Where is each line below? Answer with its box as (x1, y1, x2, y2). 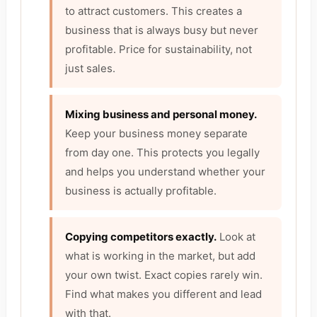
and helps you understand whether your (65, 165, 265, 179)
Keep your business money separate (65, 127, 248, 141)
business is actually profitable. (65, 184, 217, 198)
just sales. (65, 62, 115, 76)
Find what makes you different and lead (65, 287, 262, 301)
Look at (217, 230, 255, 244)
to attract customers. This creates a (65, 4, 242, 18)
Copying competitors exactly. (65, 230, 217, 244)
